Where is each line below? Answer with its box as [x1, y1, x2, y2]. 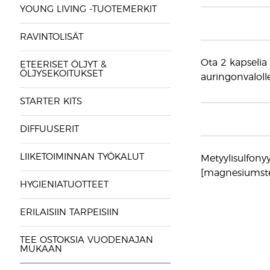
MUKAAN [19, 245, 62, 254]
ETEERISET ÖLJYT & [19, 60, 107, 69]
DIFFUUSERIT [19, 125, 79, 134]
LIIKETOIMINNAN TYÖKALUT [19, 152, 144, 162]
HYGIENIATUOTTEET [19, 180, 108, 189]
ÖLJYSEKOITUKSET [19, 69, 103, 78]
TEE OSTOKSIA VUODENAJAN [19, 236, 153, 245]
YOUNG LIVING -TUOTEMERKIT [19, 5, 157, 14]
